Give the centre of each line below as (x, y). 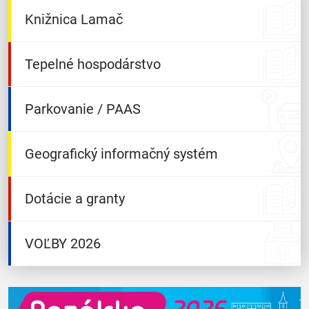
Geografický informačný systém (121, 154)
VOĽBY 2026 (63, 243)
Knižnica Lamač (74, 19)
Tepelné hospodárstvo (93, 64)
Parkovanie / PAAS (83, 109)
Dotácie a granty (75, 199)
